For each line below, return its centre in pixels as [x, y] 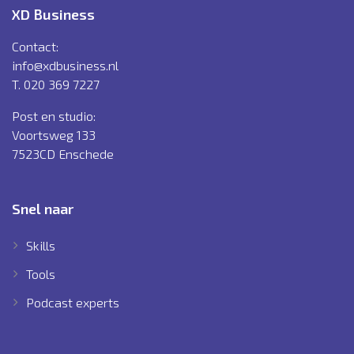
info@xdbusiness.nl [65, 65]
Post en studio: [54, 115]
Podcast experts [72, 302]
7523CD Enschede [63, 153]
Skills [40, 245]
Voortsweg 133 [54, 134]
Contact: [35, 46]
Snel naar [43, 208]
